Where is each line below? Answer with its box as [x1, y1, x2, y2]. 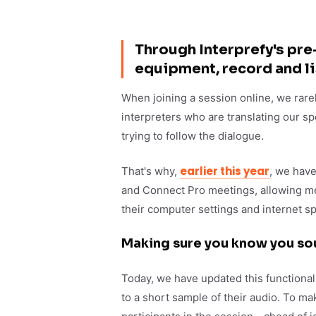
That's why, [121, 164, 180, 178]
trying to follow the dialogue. [121, 129, 264, 143]
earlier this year [180, 163, 269, 178]
